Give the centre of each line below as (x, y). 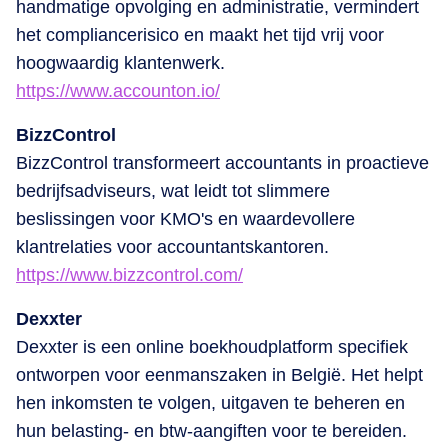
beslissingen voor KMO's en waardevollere (185, 218)
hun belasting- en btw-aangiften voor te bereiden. (211, 430)
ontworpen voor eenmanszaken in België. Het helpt (219, 374)
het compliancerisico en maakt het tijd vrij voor (200, 34)
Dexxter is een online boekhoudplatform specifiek (212, 346)
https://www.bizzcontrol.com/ (129, 274)
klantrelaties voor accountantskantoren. (172, 246)
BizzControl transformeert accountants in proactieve (222, 162)
